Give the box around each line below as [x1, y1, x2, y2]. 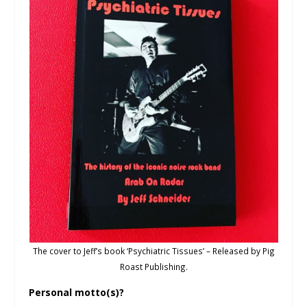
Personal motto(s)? [29, 285, 125, 299]
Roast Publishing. [119, 260, 188, 272]
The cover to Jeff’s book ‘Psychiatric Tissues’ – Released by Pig [32, 245, 275, 256]
